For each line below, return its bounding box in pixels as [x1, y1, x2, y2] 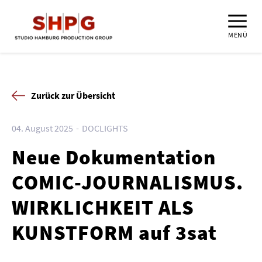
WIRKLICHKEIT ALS [12, 195, 194, 220]
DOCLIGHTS [82, 122, 128, 134]
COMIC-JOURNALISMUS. [12, 170, 243, 195]
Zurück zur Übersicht [31, 89, 115, 101]
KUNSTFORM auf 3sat [12, 220, 217, 246]
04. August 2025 [12, 122, 73, 134]
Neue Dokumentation [12, 144, 216, 170]
